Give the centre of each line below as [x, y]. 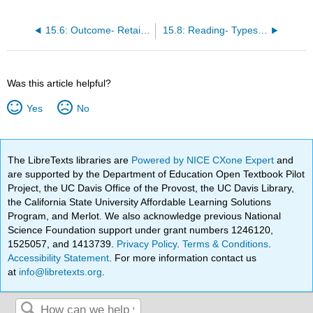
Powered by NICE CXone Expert [204, 160]
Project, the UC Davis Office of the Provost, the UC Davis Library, [151, 188]
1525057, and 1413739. [63, 243]
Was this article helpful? [59, 83]
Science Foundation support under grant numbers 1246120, [141, 230]
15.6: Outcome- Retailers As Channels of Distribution [145, 30]
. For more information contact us [183, 257]
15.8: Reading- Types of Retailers [262, 30]
